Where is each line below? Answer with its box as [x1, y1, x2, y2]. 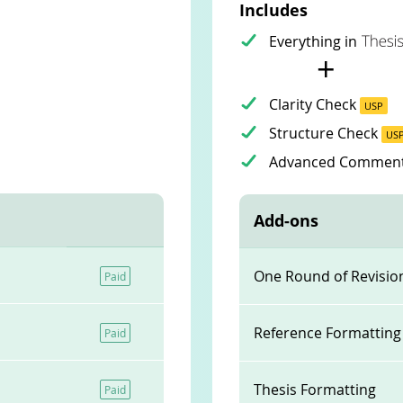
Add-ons [254, 210, 318, 231]
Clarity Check [269, 94, 360, 114]
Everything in [269, 31, 357, 51]
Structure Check [269, 123, 381, 143]
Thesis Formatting [254, 380, 376, 399]
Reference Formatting [254, 323, 401, 343]
